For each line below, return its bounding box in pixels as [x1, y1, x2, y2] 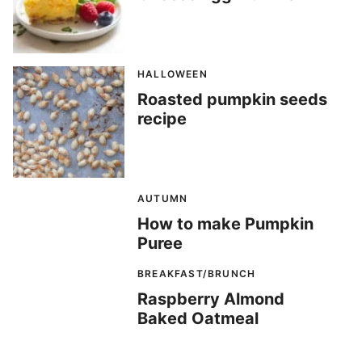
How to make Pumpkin [137, 214, 314, 234]
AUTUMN [137, 192, 188, 205]
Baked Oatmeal [137, 309, 259, 329]
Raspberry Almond [137, 289, 284, 309]
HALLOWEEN [137, 68, 208, 81]
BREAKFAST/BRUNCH [137, 267, 256, 280]
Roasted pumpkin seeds [137, 90, 327, 110]
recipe [137, 109, 187, 129]
